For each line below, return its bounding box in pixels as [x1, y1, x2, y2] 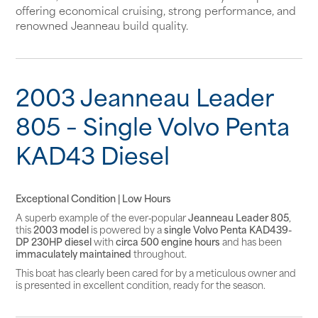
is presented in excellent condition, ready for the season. [15, 277, 265, 292]
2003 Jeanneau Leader [15, 77, 273, 114]
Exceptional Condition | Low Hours [15, 190, 171, 205]
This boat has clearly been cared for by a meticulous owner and [15, 265, 296, 280]
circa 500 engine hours [115, 234, 220, 248]
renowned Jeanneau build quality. [15, 16, 188, 33]
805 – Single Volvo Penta [15, 106, 290, 143]
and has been [219, 234, 282, 248]
